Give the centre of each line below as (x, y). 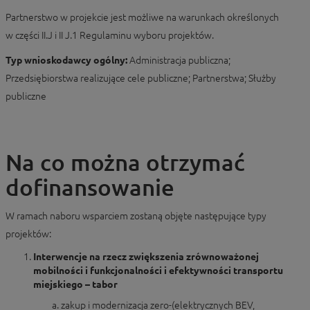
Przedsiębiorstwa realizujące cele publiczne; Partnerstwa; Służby (141, 78)
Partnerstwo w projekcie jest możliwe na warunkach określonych (142, 17)
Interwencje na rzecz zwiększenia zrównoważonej (146, 257)
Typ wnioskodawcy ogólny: (67, 60)
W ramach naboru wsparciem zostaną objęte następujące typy (136, 216)
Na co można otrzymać (125, 162)
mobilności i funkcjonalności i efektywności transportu (158, 271)
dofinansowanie (90, 187)
